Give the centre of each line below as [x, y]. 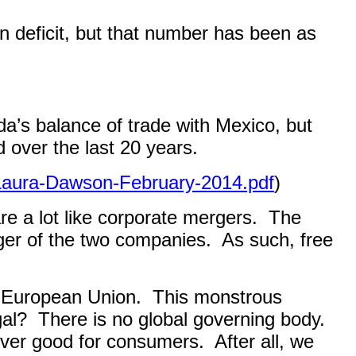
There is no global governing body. [182, 319]
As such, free [277, 240]
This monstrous [217, 297]
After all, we [264, 341]
